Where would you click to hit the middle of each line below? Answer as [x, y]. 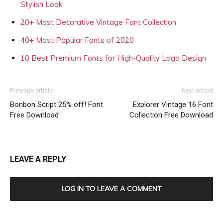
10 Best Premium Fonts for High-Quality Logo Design [113, 58]
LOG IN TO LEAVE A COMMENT [111, 189]
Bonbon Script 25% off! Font [56, 105]
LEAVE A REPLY [38, 159]
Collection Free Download [171, 115]
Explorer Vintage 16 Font [173, 105]
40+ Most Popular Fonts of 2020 [77, 40]
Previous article [31, 91]
